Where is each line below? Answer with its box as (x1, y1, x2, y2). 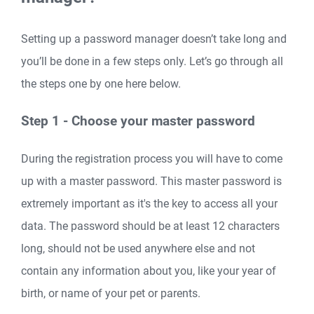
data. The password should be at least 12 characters (21, 219, 280, 233)
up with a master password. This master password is (21, 174, 282, 188)
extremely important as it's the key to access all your (21, 196, 278, 210)
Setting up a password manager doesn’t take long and (21, 32, 287, 46)
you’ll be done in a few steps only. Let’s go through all (21, 55, 283, 69)
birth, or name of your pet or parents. (21, 286, 200, 300)
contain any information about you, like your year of (21, 264, 276, 278)
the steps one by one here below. (21, 77, 181, 91)
